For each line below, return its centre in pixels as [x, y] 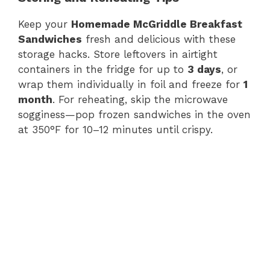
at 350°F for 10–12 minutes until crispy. [115, 130]
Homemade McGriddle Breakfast [157, 24]
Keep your [45, 24]
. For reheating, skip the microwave [140, 100]
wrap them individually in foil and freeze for [131, 85]
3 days [204, 70]
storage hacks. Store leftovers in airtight [118, 55]
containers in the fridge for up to [103, 70]
